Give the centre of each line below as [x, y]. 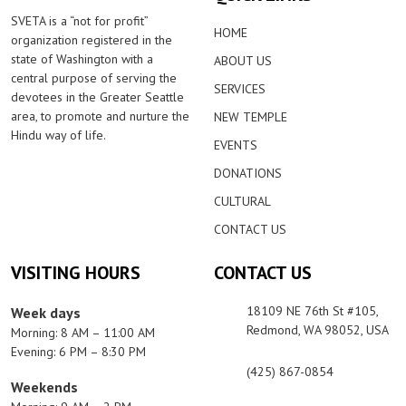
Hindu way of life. [58, 135]
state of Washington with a [82, 58]
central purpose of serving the [94, 77]
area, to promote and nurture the [100, 116]
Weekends [44, 387]
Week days [46, 312]
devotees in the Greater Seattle [97, 97]
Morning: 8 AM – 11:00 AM [83, 332]
